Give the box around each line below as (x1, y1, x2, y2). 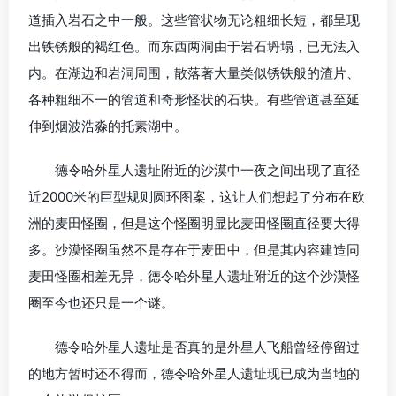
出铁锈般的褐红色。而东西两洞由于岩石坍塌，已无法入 (28, 38, 360, 56)
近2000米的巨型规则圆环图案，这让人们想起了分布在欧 (28, 188, 365, 206)
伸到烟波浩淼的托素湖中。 (28, 118, 187, 135)
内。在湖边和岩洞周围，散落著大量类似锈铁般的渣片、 (28, 65, 360, 82)
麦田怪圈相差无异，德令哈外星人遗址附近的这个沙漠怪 (28, 268, 360, 286)
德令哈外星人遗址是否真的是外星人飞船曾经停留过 (55, 339, 360, 356)
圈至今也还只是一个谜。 (28, 294, 174, 312)
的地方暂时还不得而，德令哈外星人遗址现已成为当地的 (28, 365, 360, 383)
